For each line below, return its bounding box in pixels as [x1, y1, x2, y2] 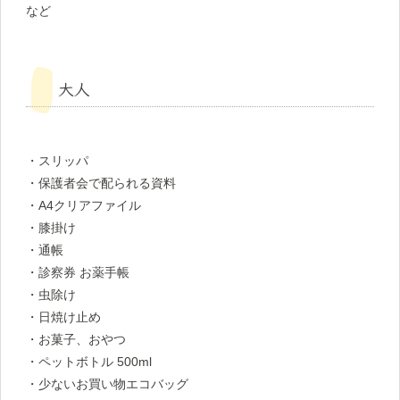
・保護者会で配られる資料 [26, 176, 176, 191]
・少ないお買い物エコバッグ [26, 377, 188, 392]
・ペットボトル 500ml [26, 354, 152, 370]
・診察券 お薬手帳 [26, 265, 129, 280]
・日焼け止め [26, 310, 101, 325]
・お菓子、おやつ [26, 332, 126, 347]
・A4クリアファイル [26, 198, 141, 213]
